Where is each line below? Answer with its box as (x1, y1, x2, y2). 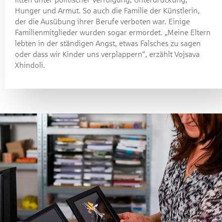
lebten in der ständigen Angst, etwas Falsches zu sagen (15, 39, 201, 48)
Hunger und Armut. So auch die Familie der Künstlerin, (15, 6, 200, 15)
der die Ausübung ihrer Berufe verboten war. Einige (15, 17, 190, 26)
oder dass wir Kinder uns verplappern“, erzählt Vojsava (15, 50, 200, 58)
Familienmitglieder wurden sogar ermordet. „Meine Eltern (15, 28, 211, 37)
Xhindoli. (15, 60, 45, 69)
